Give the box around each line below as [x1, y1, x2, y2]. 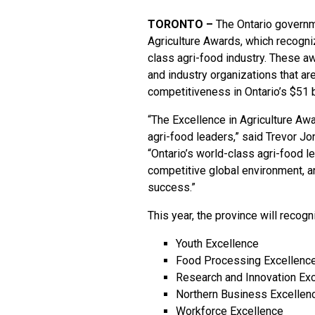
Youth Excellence [176, 237, 259, 250]
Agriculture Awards [148, 34, 240, 48]
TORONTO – [148, 18, 213, 31]
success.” [148, 181, 195, 194]
